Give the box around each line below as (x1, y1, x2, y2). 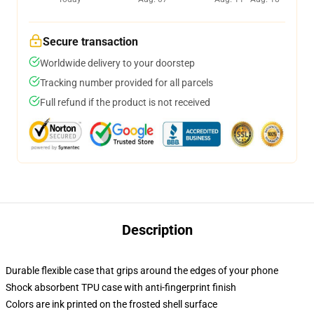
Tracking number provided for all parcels (40, 77, 213, 88)
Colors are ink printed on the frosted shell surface (6, 299, 217, 310)
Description (121, 221, 193, 238)
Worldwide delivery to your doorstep (40, 57, 195, 69)
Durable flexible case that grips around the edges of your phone (6, 265, 278, 276)
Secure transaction (43, 35, 138, 48)
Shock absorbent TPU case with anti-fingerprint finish (6, 282, 236, 293)
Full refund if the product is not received (40, 97, 210, 108)
